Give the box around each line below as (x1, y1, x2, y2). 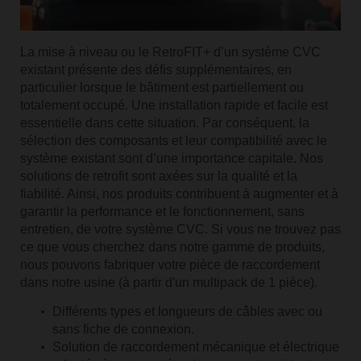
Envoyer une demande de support (19, 177, 214, 192)
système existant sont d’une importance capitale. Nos (19, 151, 323, 165)
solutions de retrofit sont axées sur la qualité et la (19, 168, 297, 183)
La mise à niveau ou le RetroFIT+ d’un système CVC (19, 44, 321, 59)
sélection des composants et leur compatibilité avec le (19, 133, 327, 147)
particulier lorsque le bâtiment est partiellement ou (19, 80, 304, 94)
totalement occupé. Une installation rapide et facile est (19, 98, 328, 112)
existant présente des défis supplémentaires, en (19, 62, 292, 77)
